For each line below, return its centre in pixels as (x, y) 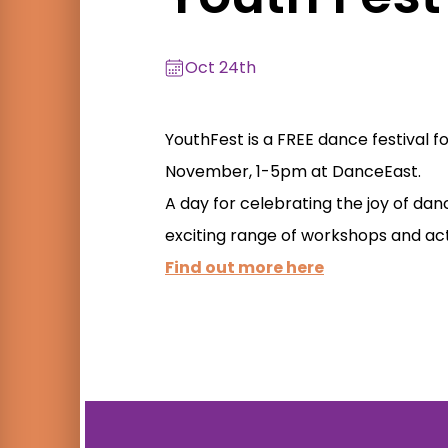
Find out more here (244, 268)
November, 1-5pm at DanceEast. (293, 172)
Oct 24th (220, 68)
